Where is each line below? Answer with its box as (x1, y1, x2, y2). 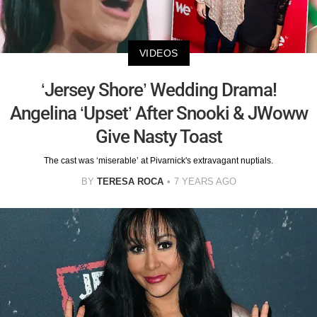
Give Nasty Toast (95, 126, 222, 148)
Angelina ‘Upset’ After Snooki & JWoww (9, 103, 308, 125)
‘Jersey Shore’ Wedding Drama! (40, 79, 277, 101)
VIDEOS (139, 47, 178, 59)
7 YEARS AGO (173, 176, 236, 188)
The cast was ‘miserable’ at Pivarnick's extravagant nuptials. (44, 156, 273, 166)
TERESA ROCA (96, 176, 163, 188)
